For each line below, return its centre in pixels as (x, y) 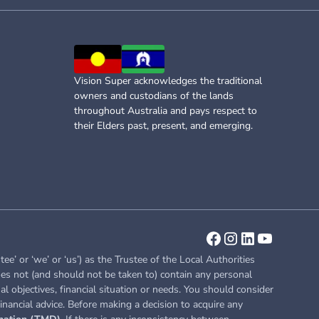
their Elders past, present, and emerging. (163, 126)
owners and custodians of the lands (154, 96)
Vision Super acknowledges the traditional (168, 81)
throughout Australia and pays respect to (166, 111)
